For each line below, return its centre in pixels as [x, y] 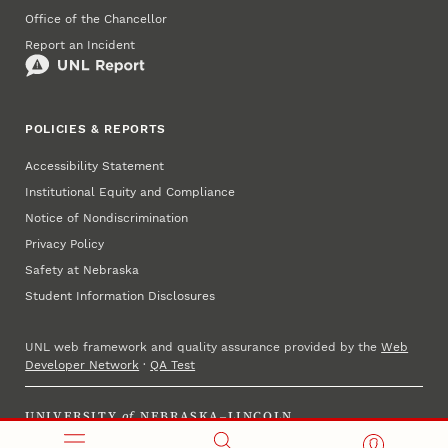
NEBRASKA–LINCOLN [216, 415]
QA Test [173, 364]
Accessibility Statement [95, 165]
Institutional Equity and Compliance [130, 191]
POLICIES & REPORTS [96, 128]
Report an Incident [80, 44]
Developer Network [82, 364]
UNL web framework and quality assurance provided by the [203, 346]
